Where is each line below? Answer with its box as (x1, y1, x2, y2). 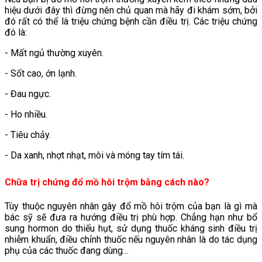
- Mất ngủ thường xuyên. (5, 47, 104, 59)
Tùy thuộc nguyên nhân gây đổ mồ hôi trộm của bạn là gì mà (5, 201, 257, 212)
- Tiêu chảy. (5, 129, 51, 141)
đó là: (5, 27, 27, 39)
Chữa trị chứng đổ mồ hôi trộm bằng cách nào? (5, 177, 209, 188)
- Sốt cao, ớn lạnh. (5, 68, 77, 80)
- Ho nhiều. (5, 109, 47, 120)
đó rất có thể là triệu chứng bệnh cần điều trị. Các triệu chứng (5, 16, 257, 27)
